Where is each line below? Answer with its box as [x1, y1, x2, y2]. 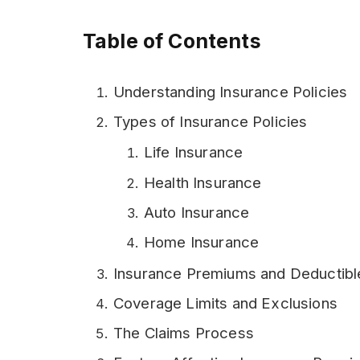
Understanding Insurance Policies [113, 82, 348, 101]
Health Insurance [144, 173, 262, 192]
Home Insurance [144, 233, 260, 252]
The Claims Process [113, 324, 254, 343]
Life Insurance [144, 143, 243, 162]
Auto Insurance [144, 202, 250, 222]
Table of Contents [83, 28, 261, 53]
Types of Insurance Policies [113, 112, 308, 132]
